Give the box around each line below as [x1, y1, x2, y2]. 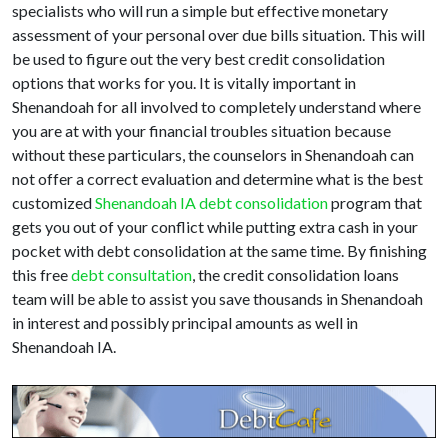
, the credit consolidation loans [192, 265, 399, 285]
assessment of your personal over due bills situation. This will [12, 25, 425, 45]
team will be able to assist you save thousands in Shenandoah [12, 289, 423, 309]
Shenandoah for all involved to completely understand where [12, 97, 421, 117]
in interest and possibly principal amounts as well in [12, 313, 358, 333]
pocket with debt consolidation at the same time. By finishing [12, 241, 427, 261]
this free [12, 265, 71, 285]
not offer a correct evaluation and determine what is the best [12, 169, 423, 189]
